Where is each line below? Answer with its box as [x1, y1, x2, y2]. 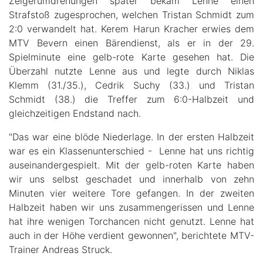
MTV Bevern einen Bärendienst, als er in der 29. [9, 36, 254, 49]
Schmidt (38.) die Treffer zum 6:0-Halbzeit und [9, 93, 254, 105]
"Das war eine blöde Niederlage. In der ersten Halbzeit [9, 130, 254, 143]
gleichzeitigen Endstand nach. [9, 107, 144, 119]
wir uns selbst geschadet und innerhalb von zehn [9, 173, 254, 185]
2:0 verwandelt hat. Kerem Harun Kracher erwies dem [9, 22, 254, 35]
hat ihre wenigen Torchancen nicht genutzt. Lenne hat [9, 215, 254, 227]
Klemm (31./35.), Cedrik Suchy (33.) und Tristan [9, 79, 254, 91]
